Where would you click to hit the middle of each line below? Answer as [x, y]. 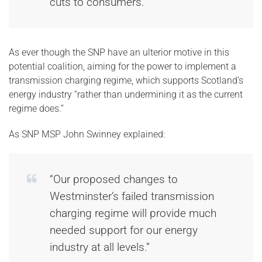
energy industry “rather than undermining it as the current [126, 94]
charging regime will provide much [133, 213]
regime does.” [36, 108]
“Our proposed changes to [114, 179]
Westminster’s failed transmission [132, 196]
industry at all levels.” [100, 247]
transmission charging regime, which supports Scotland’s [126, 80]
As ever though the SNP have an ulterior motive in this [119, 52]
